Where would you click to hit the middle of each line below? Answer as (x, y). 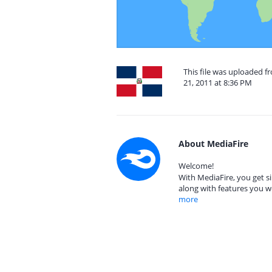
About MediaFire (213, 144)
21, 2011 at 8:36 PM (218, 83)
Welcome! (196, 166)
